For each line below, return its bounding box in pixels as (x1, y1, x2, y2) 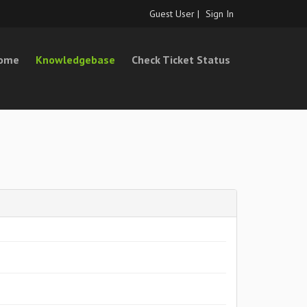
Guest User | (149, 8, 202, 20)
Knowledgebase (36, 53, 115, 66)
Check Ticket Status (132, 53, 230, 66)
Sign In (206, 8, 234, 20)
